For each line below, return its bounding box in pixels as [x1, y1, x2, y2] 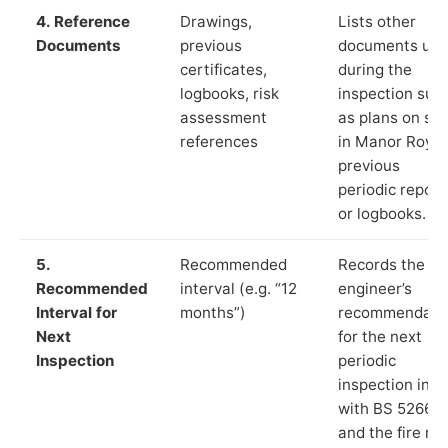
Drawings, [180, 11, 252, 31]
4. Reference [36, 11, 130, 31]
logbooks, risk [180, 83, 279, 103]
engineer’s [338, 278, 412, 298]
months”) [180, 302, 246, 322]
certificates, [180, 59, 267, 79]
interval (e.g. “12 [180, 278, 297, 298]
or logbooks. [338, 203, 426, 223]
